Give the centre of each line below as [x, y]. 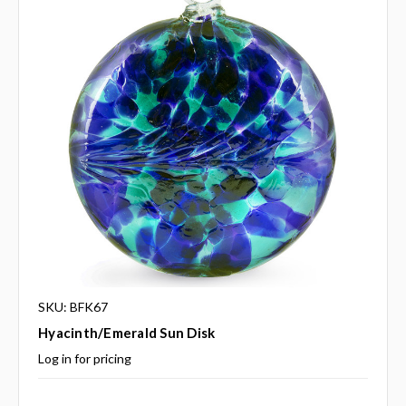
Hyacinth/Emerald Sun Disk [127, 333]
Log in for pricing [85, 359]
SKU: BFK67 [73, 307]
